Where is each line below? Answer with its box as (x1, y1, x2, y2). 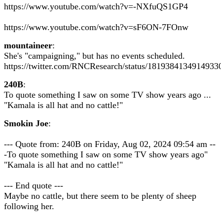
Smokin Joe (4, 118, 48, 128)
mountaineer (4, 40, 52, 50)
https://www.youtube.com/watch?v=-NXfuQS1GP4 (4, 1, 188, 11)
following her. (4, 201, 54, 211)
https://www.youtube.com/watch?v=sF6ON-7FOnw (4, 22, 188, 32)
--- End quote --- (4, 181, 63, 190)
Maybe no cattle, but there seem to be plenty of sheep (4, 191, 196, 201)
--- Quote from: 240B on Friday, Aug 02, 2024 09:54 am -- (4, 139, 216, 149)
